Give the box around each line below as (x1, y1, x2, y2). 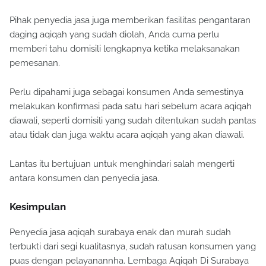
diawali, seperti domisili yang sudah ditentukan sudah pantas (9, 115, 256, 126)
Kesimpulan (9, 201, 66, 213)
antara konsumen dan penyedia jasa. (9, 173, 159, 184)
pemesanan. (9, 58, 60, 69)
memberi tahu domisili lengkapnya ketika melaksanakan (9, 43, 240, 55)
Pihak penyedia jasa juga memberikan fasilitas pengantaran (9, 15, 251, 26)
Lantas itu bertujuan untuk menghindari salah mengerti (9, 159, 235, 170)
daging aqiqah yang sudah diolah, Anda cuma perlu (9, 29, 219, 40)
